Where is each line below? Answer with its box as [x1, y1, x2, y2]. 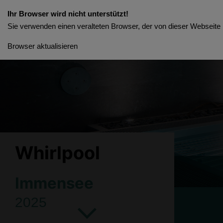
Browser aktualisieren [7, 42, 78, 50]
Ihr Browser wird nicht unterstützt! [7, 9, 128, 18]
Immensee [15, 173, 94, 193]
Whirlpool [15, 141, 100, 164]
